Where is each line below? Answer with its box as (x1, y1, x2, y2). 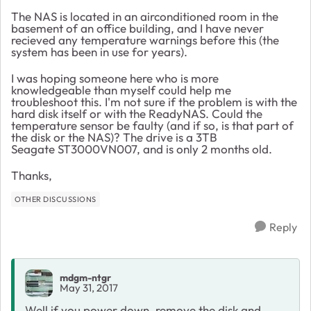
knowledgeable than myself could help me (11, 82, 231, 97)
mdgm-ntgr (60, 271, 111, 285)
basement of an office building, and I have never (11, 20, 264, 35)
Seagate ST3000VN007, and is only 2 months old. (11, 141, 275, 156)
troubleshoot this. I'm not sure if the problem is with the (11, 94, 297, 109)
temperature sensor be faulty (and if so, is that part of (11, 117, 294, 133)
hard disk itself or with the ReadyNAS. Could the (11, 106, 262, 121)
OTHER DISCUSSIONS (15, 194, 96, 204)
